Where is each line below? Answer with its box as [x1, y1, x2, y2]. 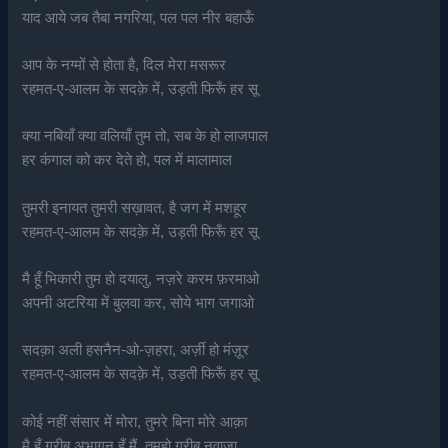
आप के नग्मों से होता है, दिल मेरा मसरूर [22, 57, 227, 73]
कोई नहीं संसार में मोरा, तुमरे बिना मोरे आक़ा [22, 413, 248, 430]
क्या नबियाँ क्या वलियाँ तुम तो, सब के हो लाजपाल [22, 128, 269, 145]
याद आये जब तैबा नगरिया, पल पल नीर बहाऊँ [22, 9, 255, 26]
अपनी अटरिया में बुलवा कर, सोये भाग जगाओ [22, 295, 255, 312]
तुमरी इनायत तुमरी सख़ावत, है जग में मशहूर [22, 199, 248, 216]
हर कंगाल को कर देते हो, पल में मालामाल [22, 152, 233, 169]
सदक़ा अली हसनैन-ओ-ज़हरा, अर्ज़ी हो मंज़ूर [22, 342, 250, 359]
